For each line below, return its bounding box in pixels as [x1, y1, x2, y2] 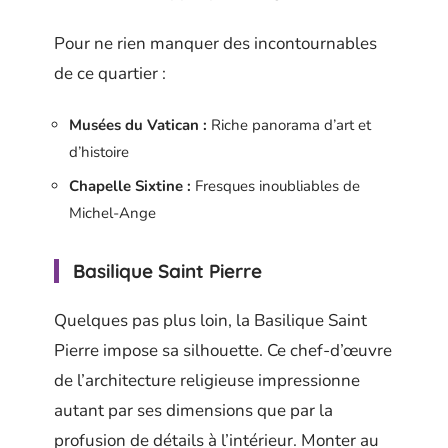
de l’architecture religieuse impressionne [54, 368, 360, 392]
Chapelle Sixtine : [69, 176, 191, 196]
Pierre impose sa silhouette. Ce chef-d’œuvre [54, 338, 392, 362]
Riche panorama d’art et [207, 114, 371, 135]
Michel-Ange [69, 203, 156, 223]
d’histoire [69, 141, 129, 162]
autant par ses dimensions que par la [54, 398, 333, 422]
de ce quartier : [54, 62, 166, 85]
